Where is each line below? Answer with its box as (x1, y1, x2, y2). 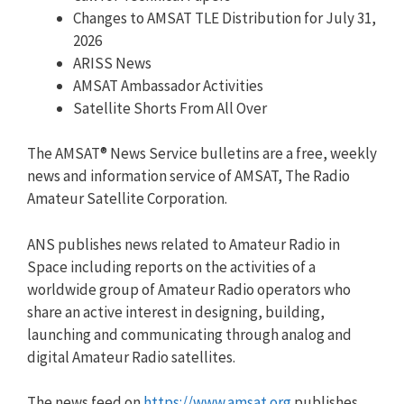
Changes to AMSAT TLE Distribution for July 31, (73, 7, 376, 28)
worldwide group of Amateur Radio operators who (27, 279, 351, 299)
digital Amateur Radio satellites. (27, 346, 235, 367)
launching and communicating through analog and (27, 324, 352, 344)
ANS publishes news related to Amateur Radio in (27, 234, 340, 254)
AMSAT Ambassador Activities (73, 75, 263, 96)
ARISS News (73, 52, 151, 73)
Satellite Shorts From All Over (73, 97, 267, 118)
